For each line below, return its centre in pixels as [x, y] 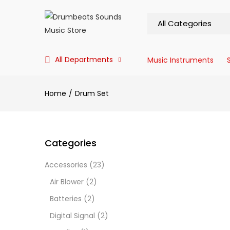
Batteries [66, 199]
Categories [71, 143]
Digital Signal [72, 216]
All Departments [84, 60]
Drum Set [92, 93]
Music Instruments [180, 60]
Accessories [66, 165]
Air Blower [67, 182]
